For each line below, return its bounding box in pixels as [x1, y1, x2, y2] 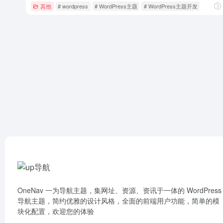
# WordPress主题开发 [143, 1, 198, 10]
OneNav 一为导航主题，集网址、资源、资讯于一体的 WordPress [17, 185, 222, 195]
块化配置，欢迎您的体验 [17, 206, 94, 216]
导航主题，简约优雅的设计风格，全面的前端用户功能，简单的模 [17, 196, 220, 206]
